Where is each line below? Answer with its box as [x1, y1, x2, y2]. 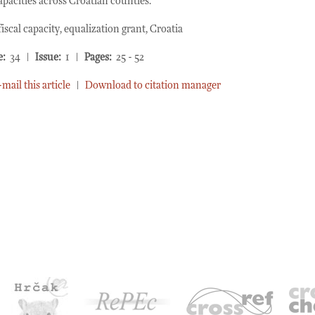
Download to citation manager [85, 79, 221, 91]
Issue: [35, 51, 61, 63]
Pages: [84, 51, 112, 63]
